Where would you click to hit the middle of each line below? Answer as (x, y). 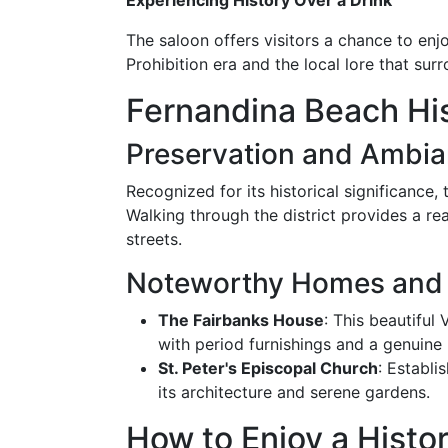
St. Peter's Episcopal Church (268, 368)
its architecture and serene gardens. (294, 392)
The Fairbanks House (241, 320)
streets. (154, 239)
